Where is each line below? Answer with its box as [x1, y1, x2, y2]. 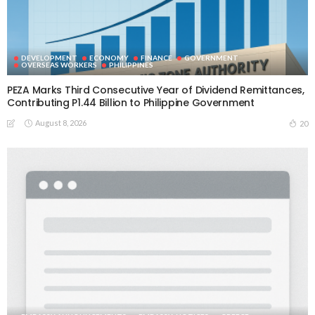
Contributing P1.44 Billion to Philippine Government [7, 96, 255, 110]
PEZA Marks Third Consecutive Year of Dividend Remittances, [7, 83, 304, 97]
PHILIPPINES [109, 60, 153, 69]
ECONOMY [89, 53, 129, 62]
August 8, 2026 [35, 118, 86, 127]
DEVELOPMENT [21, 53, 77, 62]
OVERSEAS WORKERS [21, 60, 97, 69]
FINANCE [141, 53, 172, 62]
